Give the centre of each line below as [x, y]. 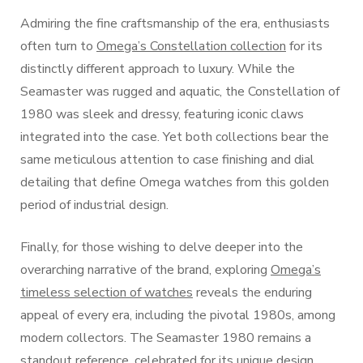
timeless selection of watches [107, 293]
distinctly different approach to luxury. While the [158, 69]
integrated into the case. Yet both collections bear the [175, 137]
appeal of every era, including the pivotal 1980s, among [178, 315]
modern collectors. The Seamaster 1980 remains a [166, 338]
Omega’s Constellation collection [191, 46]
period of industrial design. [94, 205]
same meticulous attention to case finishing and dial [167, 160]
